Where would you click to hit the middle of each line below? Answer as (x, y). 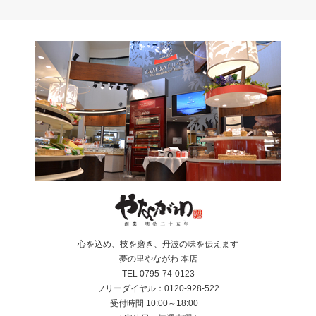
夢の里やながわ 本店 (158, 259)
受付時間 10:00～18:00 (158, 303)
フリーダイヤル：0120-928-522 (158, 288)
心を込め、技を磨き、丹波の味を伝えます (158, 244)
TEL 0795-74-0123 (158, 273)
